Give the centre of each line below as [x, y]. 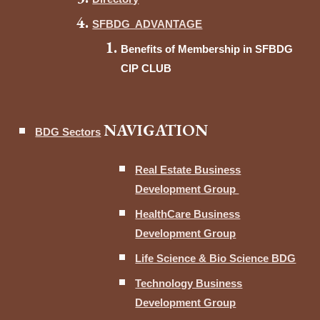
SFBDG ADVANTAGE [147, 24]
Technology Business [189, 284]
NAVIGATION [156, 130]
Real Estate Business [188, 170]
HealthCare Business [188, 214]
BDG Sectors [68, 132]
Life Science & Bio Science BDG [216, 259]
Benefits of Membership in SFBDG [207, 49]
